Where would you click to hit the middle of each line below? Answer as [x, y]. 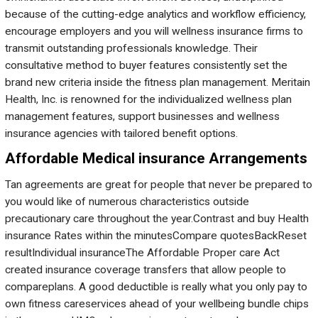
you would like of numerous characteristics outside [127, 201]
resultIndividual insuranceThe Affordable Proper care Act [142, 252]
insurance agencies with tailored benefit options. [121, 134]
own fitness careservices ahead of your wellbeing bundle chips [157, 303]
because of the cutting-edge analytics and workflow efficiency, [155, 15]
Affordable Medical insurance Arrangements [156, 159]
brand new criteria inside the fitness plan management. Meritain [158, 83]
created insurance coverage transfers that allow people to [146, 269]
